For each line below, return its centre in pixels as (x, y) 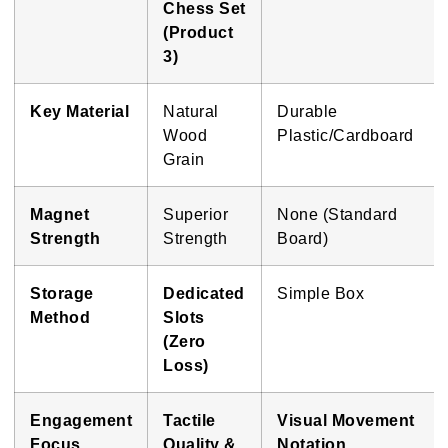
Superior (195, 214)
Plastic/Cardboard (345, 135)
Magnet (59, 214)
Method (60, 317)
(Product (198, 32)
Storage (62, 293)
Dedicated (204, 293)
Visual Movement (346, 420)
